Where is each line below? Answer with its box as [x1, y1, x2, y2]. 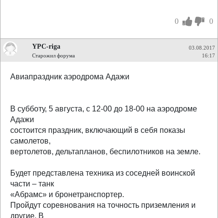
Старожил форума [32, 53, 75, 58]
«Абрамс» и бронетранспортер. [10, 190, 124, 199]
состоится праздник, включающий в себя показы [10, 126, 185, 134]
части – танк [10, 180, 54, 188]
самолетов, [10, 137, 51, 145]
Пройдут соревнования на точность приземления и [10, 201, 196, 209]
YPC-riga [32, 42, 60, 50]
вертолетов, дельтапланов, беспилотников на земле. [10, 147, 200, 156]
